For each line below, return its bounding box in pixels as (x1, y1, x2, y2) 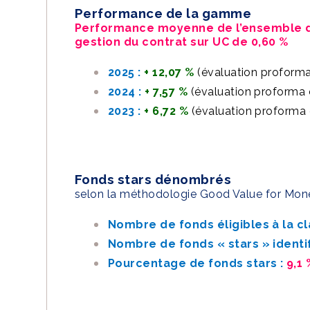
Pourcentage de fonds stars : (108, 257, 284, 270)
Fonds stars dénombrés (75, 172, 232, 187)
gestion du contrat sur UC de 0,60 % (75, 35, 289, 48)
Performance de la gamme (75, 6, 252, 21)
